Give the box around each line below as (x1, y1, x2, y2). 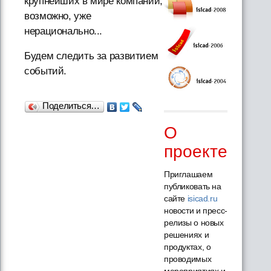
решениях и (163, 229, 209, 240)
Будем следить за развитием (24, 50, 158, 62)
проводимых (163, 253, 212, 264)
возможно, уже (24, 10, 91, 22)
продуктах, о (163, 241, 211, 252)
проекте (163, 142, 227, 161)
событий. (24, 65, 67, 77)
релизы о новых (163, 217, 224, 227)
